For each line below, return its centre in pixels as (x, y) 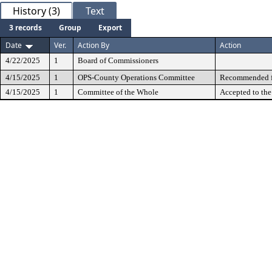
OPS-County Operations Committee (136, 77)
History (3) (36, 11)
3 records (25, 28)
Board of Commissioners (118, 60)
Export (110, 28)
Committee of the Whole (118, 92)
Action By (93, 45)
